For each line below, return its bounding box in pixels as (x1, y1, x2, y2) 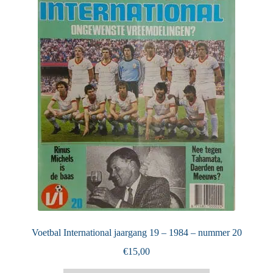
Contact (23, 70, 54, 81)
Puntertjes (23, 24, 62, 35)
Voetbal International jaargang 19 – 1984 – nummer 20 (31, 227, 242, 238)
